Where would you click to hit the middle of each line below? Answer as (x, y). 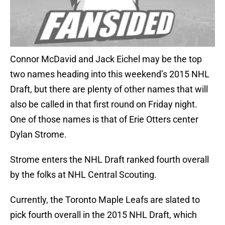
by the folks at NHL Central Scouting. (83, 175)
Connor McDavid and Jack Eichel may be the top (106, 59)
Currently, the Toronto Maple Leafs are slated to (105, 200)
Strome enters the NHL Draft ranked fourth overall (109, 160)
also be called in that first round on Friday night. (104, 104)
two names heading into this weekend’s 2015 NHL (110, 74)
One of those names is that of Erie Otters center (104, 120)
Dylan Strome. (38, 135)
